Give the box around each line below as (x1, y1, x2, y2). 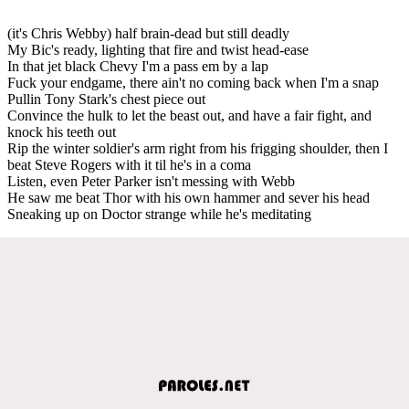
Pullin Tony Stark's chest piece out (7, 90, 205, 107)
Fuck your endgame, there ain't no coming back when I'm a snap (7, 74, 379, 90)
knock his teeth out (7, 123, 116, 140)
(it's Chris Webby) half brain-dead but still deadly (7, 25, 289, 41)
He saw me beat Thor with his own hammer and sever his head (7, 189, 370, 205)
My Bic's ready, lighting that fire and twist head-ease (7, 41, 309, 58)
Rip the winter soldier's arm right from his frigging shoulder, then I (7, 140, 388, 156)
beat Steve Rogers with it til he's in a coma (7, 156, 251, 173)
